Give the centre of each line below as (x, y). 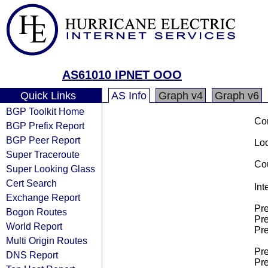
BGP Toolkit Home (45, 111)
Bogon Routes (36, 212)
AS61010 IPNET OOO (122, 75)
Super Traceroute (43, 154)
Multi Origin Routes (47, 240)
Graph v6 (237, 96)
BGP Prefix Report (45, 126)
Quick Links (48, 96)
